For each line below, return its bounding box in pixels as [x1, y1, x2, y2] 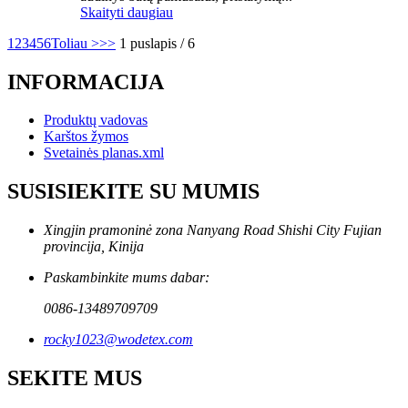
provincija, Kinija [44, 239, 144, 255]
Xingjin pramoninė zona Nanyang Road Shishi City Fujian [44, 222, 382, 239]
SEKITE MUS [7, 366, 142, 391]
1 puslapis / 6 [119, 35, 195, 51]
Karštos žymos [44, 128, 128, 145]
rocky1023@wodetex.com [44, 331, 193, 348]
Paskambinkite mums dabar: [44, 270, 209, 286]
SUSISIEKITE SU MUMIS [7, 179, 260, 204]
